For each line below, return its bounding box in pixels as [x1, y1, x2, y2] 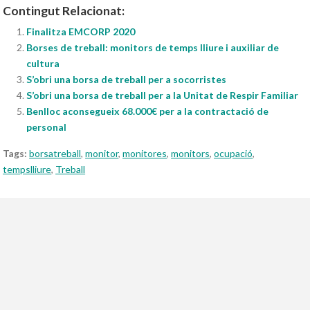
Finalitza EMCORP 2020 [26, 25, 136, 37]
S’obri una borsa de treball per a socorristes [26, 73, 227, 85]
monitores [122, 147, 167, 159]
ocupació [214, 147, 253, 159]
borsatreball [29, 147, 82, 159]
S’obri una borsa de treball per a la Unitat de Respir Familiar [26, 89, 299, 101]
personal [26, 120, 67, 133]
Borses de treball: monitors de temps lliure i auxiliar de [26, 41, 280, 53]
